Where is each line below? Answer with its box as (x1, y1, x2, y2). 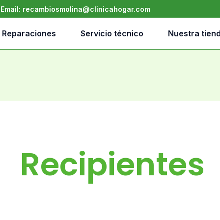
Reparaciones (2, 28, 56, 38)
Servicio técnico (81, 28, 143, 38)
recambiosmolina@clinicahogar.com (23, 4, 150, 13)
